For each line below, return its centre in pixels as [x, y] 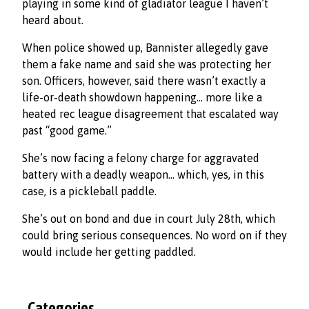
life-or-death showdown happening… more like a [142, 98]
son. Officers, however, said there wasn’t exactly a [144, 81]
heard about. [53, 20]
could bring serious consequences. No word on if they [154, 236]
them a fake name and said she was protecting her [147, 64]
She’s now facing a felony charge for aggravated [141, 158]
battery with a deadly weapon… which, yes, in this [143, 175]
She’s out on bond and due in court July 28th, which [149, 219]
